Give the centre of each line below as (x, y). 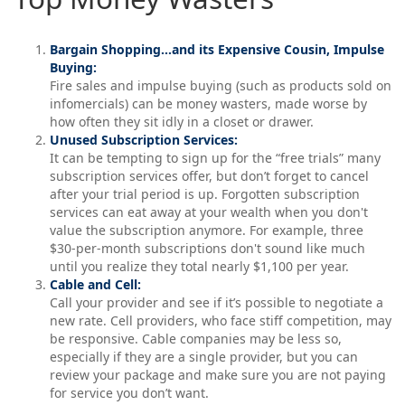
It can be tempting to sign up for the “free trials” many (215, 158)
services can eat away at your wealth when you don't (209, 212)
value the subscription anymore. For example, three (207, 230)
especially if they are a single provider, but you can (204, 357)
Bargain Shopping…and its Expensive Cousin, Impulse (217, 49)
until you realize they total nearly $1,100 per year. (199, 266)
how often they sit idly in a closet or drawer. (182, 122)
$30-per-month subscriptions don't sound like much (207, 248)
